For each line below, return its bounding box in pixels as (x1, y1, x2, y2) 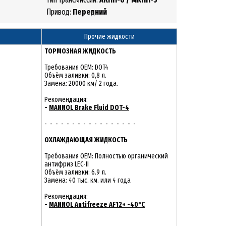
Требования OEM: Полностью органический (44, 152, 168, 160)
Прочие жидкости (84, 32, 135, 41)
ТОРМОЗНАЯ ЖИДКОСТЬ (44, 47, 116, 55)
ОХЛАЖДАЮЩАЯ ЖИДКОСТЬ (44, 136, 128, 144)
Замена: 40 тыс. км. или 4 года (44, 176, 131, 185)
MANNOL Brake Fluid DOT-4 (49, 103, 129, 112)
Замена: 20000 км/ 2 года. (44, 79, 118, 88)
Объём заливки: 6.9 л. (44, 168, 106, 177)
